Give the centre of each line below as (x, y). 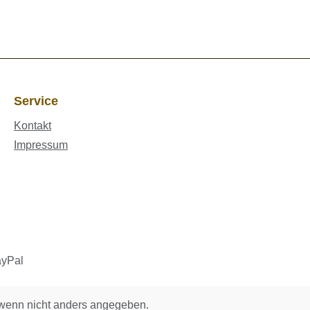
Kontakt (33, 126)
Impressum (41, 145)
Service (36, 101)
